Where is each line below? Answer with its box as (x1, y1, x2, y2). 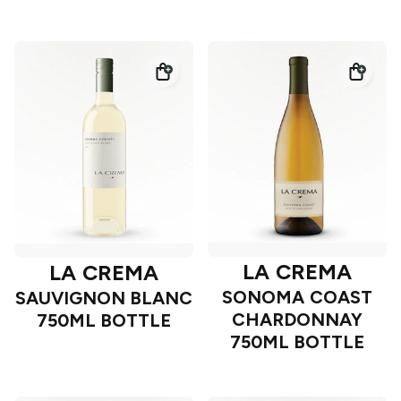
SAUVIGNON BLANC (14, 287, 193, 310)
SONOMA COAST (222, 286, 372, 309)
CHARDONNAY (232, 309, 363, 331)
